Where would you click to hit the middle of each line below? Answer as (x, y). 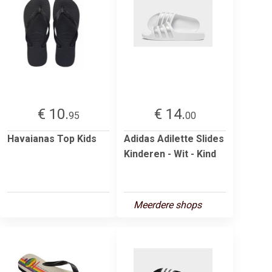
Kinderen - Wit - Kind (170, 154)
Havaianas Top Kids (52, 138)
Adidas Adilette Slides (174, 138)
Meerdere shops (168, 205)
